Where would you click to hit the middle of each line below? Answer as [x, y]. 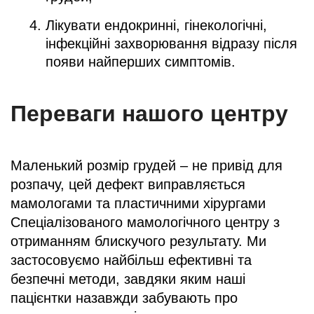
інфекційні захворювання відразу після [171, 43]
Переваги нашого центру [149, 113]
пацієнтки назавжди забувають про [124, 298]
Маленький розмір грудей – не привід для [146, 165]
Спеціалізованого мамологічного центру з [145, 222]
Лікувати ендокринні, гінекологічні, [156, 25]
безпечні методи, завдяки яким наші [128, 279]
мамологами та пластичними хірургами [138, 203]
